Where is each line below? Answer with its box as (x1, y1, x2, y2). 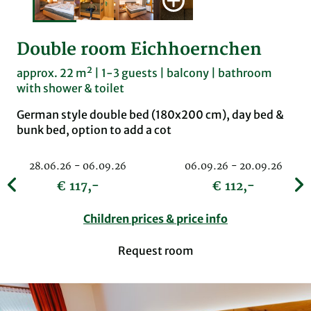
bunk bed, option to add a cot (17, 123, 171, 137)
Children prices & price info (83, 212, 228, 226)
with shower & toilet (17, 81, 124, 96)
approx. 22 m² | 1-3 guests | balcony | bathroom (17, 66, 272, 81)
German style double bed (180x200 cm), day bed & (17, 108, 284, 122)
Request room (117, 244, 194, 258)
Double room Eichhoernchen (17, 39, 262, 61)
